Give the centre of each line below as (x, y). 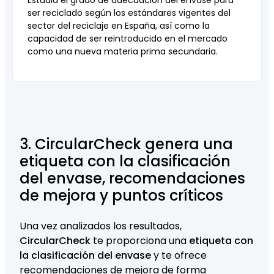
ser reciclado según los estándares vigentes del (129, 13)
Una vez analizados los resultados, (101, 226)
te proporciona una (141, 241)
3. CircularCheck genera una (126, 144)
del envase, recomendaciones (132, 179)
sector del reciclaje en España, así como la (119, 26)
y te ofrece (179, 256)
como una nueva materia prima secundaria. (123, 52)
